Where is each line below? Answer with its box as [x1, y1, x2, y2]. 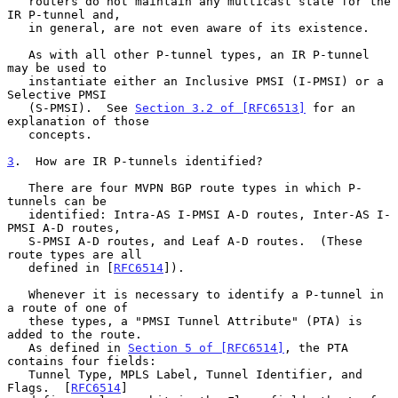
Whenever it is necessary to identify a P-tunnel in [7, 287, 28, 301]
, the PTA [284, 340, 348, 354]
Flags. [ [7, 380, 71, 394]
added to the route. [7, 327, 142, 341]
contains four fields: [7, 354, 156, 368]
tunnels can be [7, 194, 107, 208]
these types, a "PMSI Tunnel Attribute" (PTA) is [7, 314, 28, 328]
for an [306, 100, 355, 115]
